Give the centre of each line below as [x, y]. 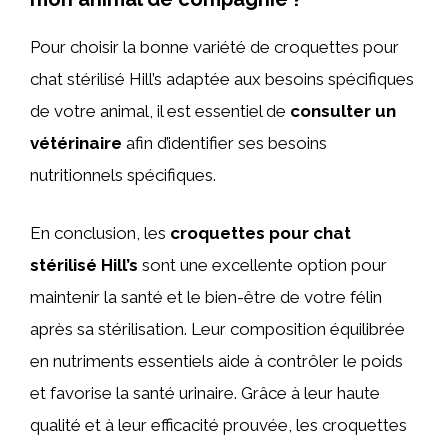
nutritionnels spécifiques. [123, 175]
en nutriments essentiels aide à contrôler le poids [216, 360]
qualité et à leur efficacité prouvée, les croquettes [218, 424]
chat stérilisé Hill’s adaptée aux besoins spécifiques [222, 79]
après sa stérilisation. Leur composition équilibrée [217, 328]
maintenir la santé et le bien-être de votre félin [206, 296]
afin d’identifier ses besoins [224, 143]
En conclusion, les [100, 232]
